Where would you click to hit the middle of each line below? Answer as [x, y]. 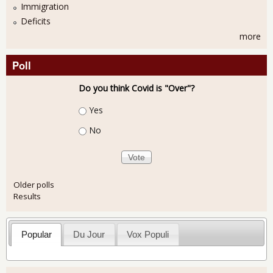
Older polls [34, 184]
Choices [94, 109]
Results [27, 196]
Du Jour [89, 234]
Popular [36, 234]
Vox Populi [148, 234]
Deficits [36, 21]
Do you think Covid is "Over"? [136, 88]
